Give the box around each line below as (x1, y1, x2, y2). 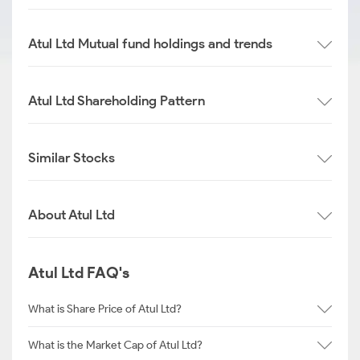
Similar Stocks (28, 149, 115, 166)
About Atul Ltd (28, 207, 115, 223)
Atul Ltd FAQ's (28, 264, 129, 282)
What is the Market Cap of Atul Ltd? (28, 337, 202, 352)
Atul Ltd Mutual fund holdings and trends (28, 35, 272, 51)
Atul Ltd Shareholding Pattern (28, 92, 205, 108)
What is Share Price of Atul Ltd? (28, 301, 182, 316)
